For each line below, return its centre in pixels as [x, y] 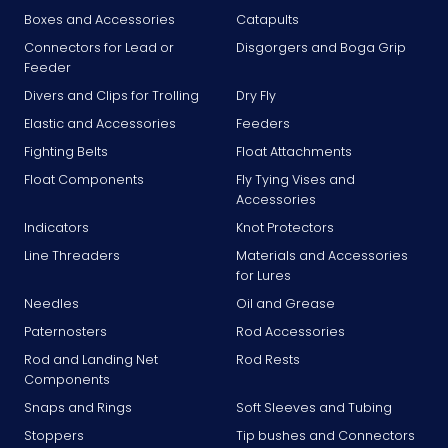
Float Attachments [294, 151]
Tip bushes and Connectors [325, 435]
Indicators [56, 227]
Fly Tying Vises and [295, 179]
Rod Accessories [290, 331]
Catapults [267, 19]
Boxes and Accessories [99, 19]
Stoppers [54, 435]
